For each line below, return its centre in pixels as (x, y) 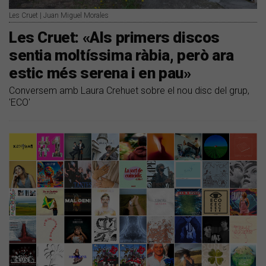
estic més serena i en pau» (100, 73)
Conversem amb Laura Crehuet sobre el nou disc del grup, (129, 91)
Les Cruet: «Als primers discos (115, 38)
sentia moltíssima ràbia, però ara (121, 56)
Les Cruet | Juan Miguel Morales (59, 16)
